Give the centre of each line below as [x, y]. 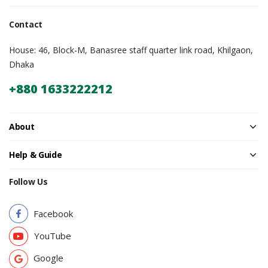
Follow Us [28, 182]
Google [48, 258]
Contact [26, 24]
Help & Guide [36, 155]
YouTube [53, 236]
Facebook [53, 214]
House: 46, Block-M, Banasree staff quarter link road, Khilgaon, [131, 50]
